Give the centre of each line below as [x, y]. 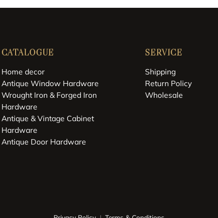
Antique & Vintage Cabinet [47, 118]
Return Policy [169, 83]
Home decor [23, 72]
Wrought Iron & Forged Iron [49, 95]
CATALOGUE [27, 52]
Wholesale [164, 95]
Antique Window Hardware [50, 83]
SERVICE [164, 52]
